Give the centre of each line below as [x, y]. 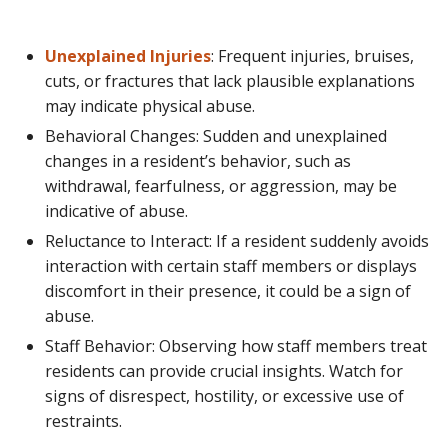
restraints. [83, 420]
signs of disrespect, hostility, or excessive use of [224, 395]
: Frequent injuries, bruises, [312, 55]
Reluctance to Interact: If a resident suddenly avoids [237, 240]
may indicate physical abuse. [150, 105]
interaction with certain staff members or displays [231, 265]
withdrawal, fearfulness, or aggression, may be [221, 185]
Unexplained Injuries [128, 55]
